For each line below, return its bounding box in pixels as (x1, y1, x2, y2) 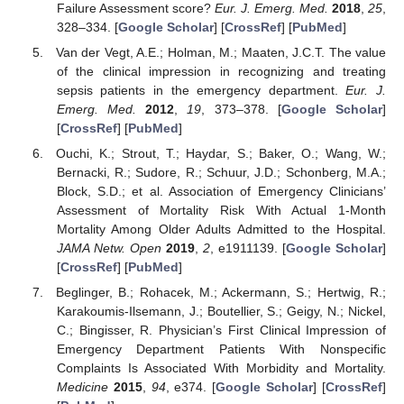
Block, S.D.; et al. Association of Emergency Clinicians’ (56, 183, 386, 198)
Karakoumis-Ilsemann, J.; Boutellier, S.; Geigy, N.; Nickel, (56, 304, 386, 319)
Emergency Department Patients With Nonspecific (56, 342, 386, 357)
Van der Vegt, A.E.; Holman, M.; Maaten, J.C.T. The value (56, 44, 386, 60)
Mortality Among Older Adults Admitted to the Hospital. (56, 221, 386, 236)
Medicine (56, 380, 108, 395)
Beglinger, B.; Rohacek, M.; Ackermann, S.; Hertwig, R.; (56, 285, 386, 300)
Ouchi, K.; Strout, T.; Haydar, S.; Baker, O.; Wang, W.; (56, 145, 386, 161)
